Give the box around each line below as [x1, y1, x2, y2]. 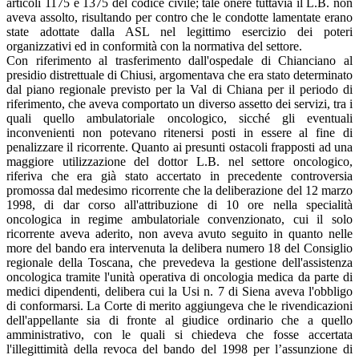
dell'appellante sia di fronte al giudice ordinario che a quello [6, 313, 353, 327]
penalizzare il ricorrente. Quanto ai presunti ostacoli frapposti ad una [6, 139, 353, 154]
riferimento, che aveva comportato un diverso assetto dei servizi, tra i [6, 96, 353, 111]
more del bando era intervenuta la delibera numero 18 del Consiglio [6, 240, 353, 255]
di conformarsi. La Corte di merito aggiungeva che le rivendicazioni [6, 298, 353, 313]
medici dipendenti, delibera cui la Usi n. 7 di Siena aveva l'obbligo [6, 284, 353, 298]
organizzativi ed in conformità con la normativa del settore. [6, 38, 302, 53]
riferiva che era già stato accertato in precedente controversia [6, 168, 353, 183]
